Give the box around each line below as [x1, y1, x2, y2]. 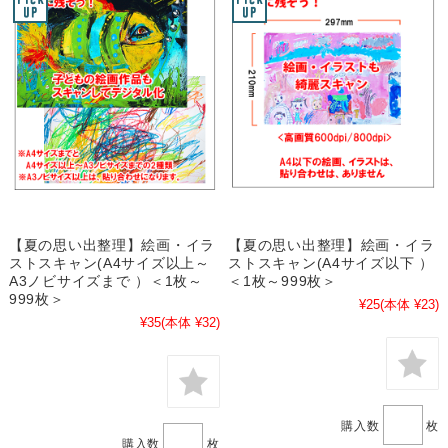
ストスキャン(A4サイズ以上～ [8, 255, 210, 272]
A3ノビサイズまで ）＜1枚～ [8, 273, 203, 290]
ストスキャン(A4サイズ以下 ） [228, 255, 434, 272]
